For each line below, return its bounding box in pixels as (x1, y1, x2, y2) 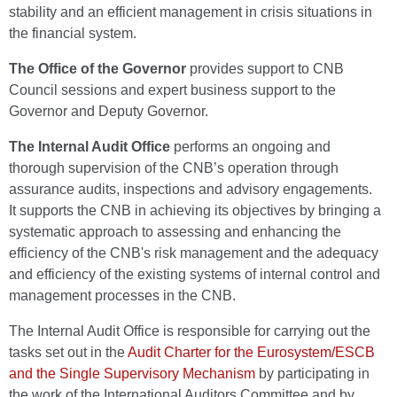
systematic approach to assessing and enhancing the (9, 224, 341, 239)
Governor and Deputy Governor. (9, 104, 208, 119)
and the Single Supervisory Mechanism (9, 366, 255, 381)
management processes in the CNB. (9, 288, 236, 303)
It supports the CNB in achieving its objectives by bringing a (9, 203, 381, 218)
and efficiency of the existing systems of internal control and (9, 267, 380, 282)
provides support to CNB (186, 61, 344, 76)
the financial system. (9, 26, 136, 41)
